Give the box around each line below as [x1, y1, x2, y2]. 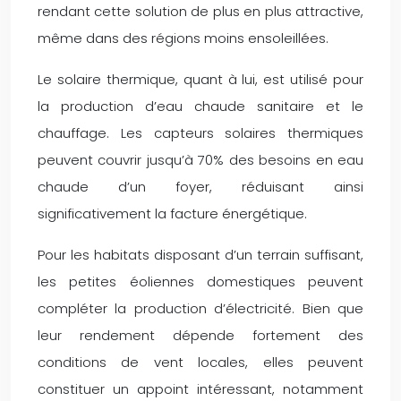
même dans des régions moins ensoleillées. [38, 28, 328, 47]
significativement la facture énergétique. [38, 203, 307, 223]
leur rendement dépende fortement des [38, 325, 363, 345]
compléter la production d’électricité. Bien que [38, 298, 363, 318]
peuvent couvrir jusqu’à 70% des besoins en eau [38, 149, 363, 169]
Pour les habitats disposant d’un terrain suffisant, [38, 244, 363, 264]
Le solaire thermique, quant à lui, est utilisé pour [38, 69, 363, 89]
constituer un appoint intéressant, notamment [38, 379, 363, 398]
